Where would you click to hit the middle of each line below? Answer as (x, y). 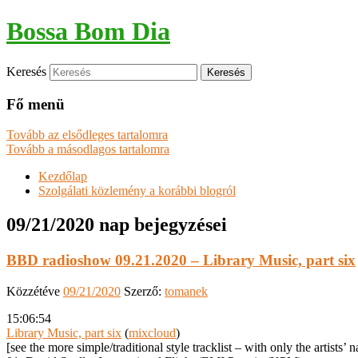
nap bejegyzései (161, 225)
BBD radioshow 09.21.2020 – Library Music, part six (181, 261)
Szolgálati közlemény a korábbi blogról (137, 191)
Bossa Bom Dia (88, 32)
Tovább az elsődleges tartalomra (87, 135)
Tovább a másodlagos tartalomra (88, 149)
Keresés (26, 71)
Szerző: (144, 291)
